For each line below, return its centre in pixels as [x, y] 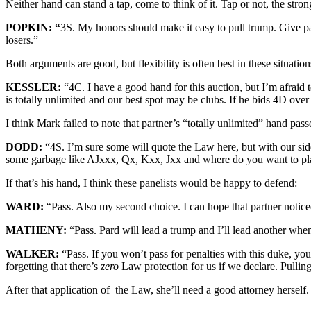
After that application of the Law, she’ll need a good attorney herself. [157, 289]
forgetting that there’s [53, 266]
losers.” [22, 40]
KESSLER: [35, 87]
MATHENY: [37, 230]
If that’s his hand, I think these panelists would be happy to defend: [151, 183]
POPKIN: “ [33, 27]
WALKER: [34, 253]
